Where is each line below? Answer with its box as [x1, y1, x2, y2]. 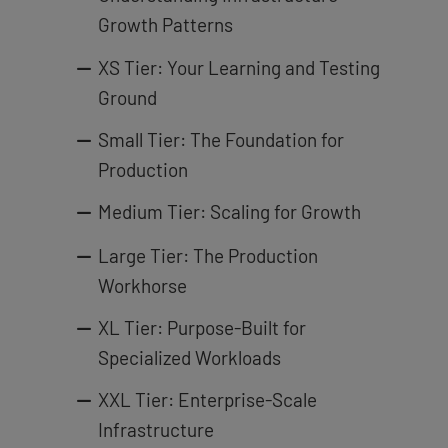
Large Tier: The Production [97, 243, 318, 267]
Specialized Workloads [97, 345, 281, 369]
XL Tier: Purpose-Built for [97, 315, 306, 339]
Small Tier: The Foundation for [97, 127, 344, 151]
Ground [97, 85, 157, 109]
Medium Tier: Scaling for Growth [97, 200, 361, 224]
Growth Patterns [97, 13, 233, 37]
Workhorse [97, 273, 187, 297]
